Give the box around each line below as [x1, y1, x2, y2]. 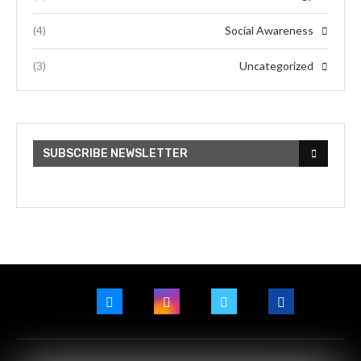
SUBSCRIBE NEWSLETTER [43, 147, 188, 161]
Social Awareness [225, 23, 313, 38]
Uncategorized [239, 59, 313, 73]
